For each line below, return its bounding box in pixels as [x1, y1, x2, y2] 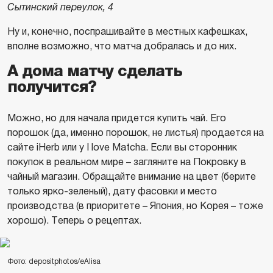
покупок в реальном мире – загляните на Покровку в [7, 157, 246, 167]
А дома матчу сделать [7, 62, 182, 80]
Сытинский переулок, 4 [7, 2, 113, 12]
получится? [7, 78, 96, 96]
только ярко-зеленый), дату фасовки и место [7, 186, 217, 196]
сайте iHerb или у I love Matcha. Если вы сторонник [7, 142, 237, 152]
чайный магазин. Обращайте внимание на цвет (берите [7, 171, 256, 182]
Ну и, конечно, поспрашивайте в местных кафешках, [7, 26, 247, 37]
